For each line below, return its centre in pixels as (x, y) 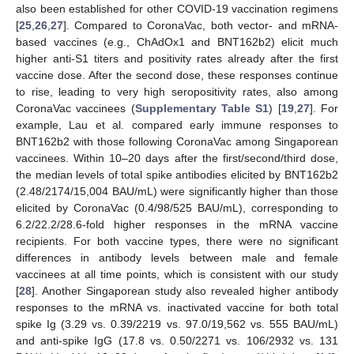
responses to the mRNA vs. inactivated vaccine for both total (177, 308)
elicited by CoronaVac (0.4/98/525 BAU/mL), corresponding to (177, 208)
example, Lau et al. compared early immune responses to (177, 125)
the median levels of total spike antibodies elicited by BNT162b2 (177, 175)
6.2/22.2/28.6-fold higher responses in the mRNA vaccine (177, 225)
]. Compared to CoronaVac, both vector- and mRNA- (201, 26)
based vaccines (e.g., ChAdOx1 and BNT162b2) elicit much (177, 42)
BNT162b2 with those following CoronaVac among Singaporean (177, 142)
